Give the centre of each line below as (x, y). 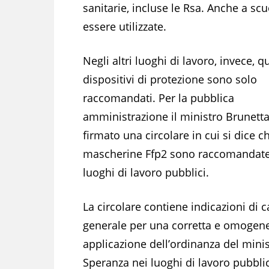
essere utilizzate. (125, 26)
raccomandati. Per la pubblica (159, 98)
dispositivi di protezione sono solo (170, 79)
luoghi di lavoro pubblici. (146, 172)
